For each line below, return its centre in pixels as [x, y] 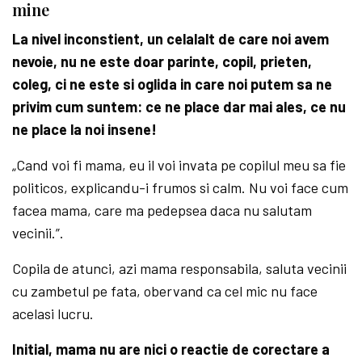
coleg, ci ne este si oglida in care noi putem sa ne [173, 84]
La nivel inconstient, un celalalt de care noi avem [171, 38]
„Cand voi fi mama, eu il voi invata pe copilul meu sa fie [179, 164]
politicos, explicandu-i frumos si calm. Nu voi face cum [181, 187]
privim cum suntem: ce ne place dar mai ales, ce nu [179, 106]
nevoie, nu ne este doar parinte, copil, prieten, [162, 61]
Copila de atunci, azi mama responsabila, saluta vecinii [180, 268]
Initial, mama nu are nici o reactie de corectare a [171, 349]
